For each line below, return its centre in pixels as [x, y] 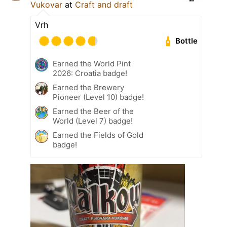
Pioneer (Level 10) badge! [98, 97]
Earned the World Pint [92, 63]
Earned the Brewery [88, 87]
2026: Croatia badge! [90, 73]
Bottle [187, 41]
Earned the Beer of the [93, 111]
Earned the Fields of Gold [98, 135]
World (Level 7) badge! [93, 121]
